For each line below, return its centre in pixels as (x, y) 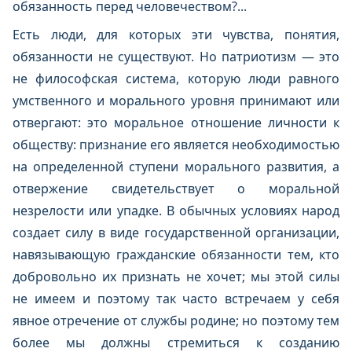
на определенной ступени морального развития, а (176, 167)
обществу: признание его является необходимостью (176, 145)
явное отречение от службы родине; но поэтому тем (176, 321)
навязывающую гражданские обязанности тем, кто (176, 255)
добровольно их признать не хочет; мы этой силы (176, 277)
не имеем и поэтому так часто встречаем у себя (176, 299)
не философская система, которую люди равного (176, 79)
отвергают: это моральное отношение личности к (176, 123)
